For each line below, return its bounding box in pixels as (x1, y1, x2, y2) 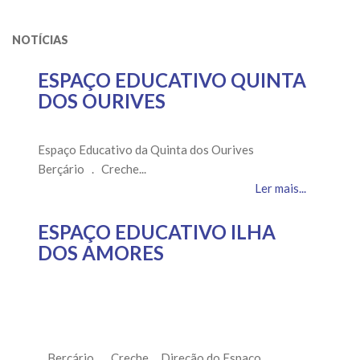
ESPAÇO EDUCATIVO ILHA (38, 220, 276, 243)
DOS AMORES (38, 241, 164, 264)
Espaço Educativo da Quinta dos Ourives (38, 142, 264, 157)
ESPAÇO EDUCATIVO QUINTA (38, 68, 306, 92)
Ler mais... (255, 181, 306, 195)
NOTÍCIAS (12, 33, 68, 47)
